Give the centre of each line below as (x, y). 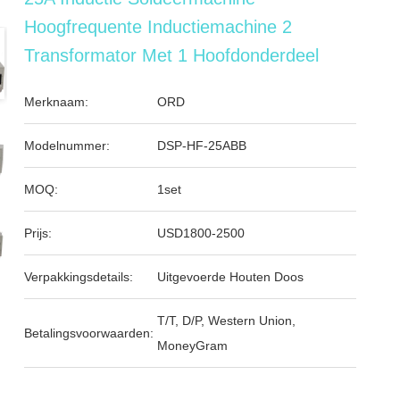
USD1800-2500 (201, 233)
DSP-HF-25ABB (202, 146)
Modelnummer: (67, 146)
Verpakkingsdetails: (79, 277)
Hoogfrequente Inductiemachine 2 (158, 27)
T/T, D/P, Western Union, (227, 321)
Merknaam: (57, 102)
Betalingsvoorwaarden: (89, 333)
